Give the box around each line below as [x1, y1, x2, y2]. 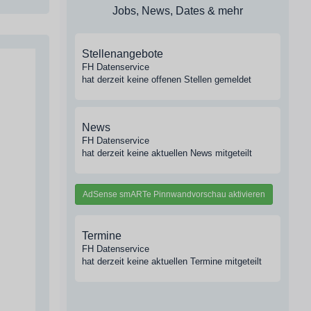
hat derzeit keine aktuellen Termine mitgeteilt [82, 256, 262, 267]
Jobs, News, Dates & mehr [112, 5, 243, 17]
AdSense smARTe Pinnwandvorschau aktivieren [83, 190, 265, 199]
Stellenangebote [82, 48, 163, 60]
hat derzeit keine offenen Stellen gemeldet [82, 74, 251, 85]
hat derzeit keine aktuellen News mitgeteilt [82, 148, 252, 158]
